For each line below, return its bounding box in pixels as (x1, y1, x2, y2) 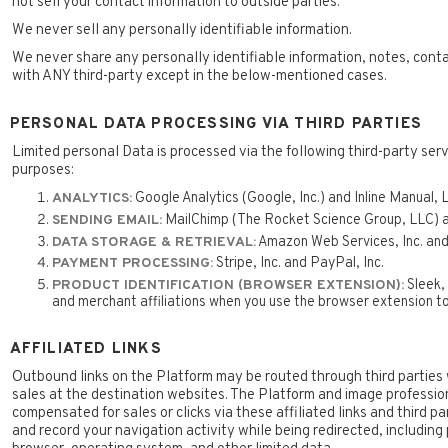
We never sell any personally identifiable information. (11, 21, 352, 41)
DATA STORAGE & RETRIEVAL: (51, 233, 256, 251)
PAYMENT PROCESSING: (51, 255, 213, 273)
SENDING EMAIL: (51, 211, 162, 229)
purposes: (11, 161, 74, 181)
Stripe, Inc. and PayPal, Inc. (212, 254, 384, 273)
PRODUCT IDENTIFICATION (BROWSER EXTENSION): (51, 276, 404, 294)
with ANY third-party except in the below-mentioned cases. (11, 67, 387, 87)
